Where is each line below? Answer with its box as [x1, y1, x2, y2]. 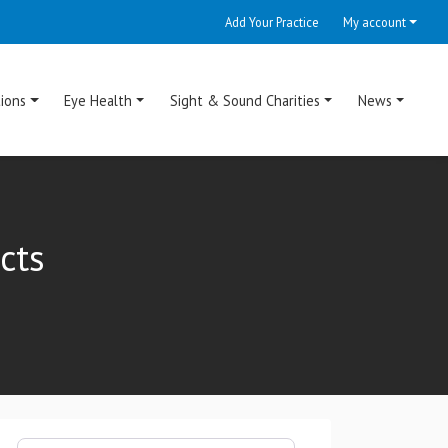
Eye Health [64, 90, 133, 110]
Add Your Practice [225, 14, 320, 30]
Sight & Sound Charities [170, 90, 321, 110]
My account [343, 14, 407, 30]
